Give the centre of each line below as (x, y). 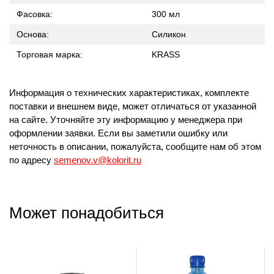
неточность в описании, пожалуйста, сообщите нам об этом (135, 146)
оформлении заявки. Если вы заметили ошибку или (118, 133)
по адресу (31, 160)
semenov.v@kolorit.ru (98, 160)
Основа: (33, 34)
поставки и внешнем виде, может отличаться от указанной (133, 106)
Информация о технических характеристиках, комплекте (129, 93)
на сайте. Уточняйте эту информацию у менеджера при (126, 120)
